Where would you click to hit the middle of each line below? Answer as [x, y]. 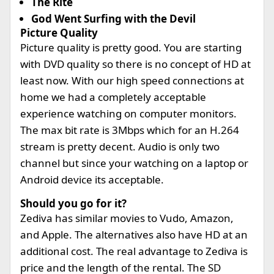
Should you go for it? [73, 203]
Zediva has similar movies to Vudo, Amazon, [127, 218]
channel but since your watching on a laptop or [134, 163]
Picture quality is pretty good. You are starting [131, 47]
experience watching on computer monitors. [128, 113]
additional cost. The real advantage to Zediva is [134, 251]
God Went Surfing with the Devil [113, 19]
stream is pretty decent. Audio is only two [120, 146]
